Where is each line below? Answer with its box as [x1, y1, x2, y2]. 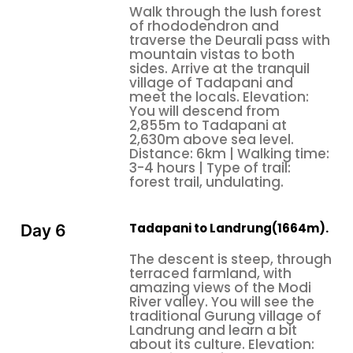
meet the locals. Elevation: [129, 87, 309, 106]
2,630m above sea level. [129, 129, 294, 149]
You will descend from [129, 101, 280, 121]
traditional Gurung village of [129, 307, 321, 326]
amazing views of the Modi [129, 278, 311, 298]
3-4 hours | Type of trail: [129, 158, 291, 177]
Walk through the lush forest [129, 2, 321, 21]
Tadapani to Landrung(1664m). [129, 219, 329, 236]
